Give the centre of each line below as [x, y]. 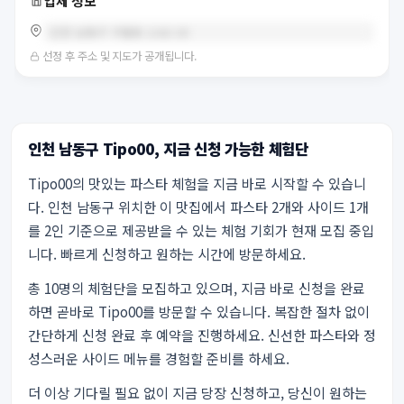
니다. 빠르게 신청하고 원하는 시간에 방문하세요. [167, 253]
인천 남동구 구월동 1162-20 [119, 32]
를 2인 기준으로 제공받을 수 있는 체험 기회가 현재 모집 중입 [201, 230]
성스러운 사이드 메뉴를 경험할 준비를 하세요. [159, 358]
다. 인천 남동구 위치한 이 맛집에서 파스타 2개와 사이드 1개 [198, 207]
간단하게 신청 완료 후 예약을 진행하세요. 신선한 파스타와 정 [202, 335]
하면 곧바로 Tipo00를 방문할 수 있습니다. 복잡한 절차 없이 [199, 311]
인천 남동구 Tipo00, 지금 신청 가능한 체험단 [168, 149]
